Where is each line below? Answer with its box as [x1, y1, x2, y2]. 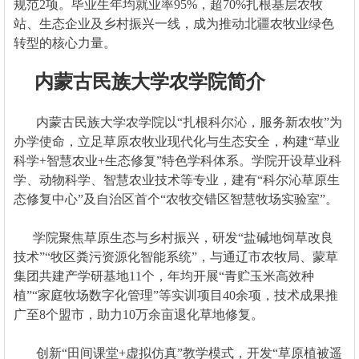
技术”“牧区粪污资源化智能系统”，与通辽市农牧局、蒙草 [13, 249, 338, 264]
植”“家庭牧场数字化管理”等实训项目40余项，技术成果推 [13, 288, 338, 302]
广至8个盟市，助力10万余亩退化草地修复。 [13, 307, 270, 321]
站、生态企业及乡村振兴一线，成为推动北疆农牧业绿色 [13, 16, 334, 30]
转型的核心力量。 [13, 35, 116, 50]
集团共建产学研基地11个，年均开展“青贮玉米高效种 [13, 268, 314, 283]
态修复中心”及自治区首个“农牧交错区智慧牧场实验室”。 [13, 192, 345, 206]
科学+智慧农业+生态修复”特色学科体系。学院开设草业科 [13, 153, 341, 167]
